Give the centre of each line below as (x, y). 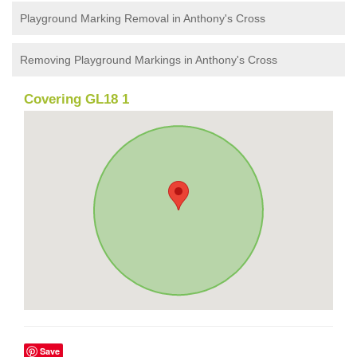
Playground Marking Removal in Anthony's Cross (143, 18)
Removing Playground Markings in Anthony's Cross (149, 59)
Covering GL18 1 (76, 99)
